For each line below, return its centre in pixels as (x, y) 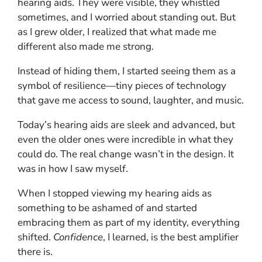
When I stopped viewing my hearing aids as (115, 193)
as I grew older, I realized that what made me (117, 32)
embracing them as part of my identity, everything (129, 222)
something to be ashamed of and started (107, 208)
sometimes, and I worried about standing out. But (127, 17)
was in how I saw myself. (73, 168)
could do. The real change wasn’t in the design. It (126, 154)
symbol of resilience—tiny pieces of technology (122, 85)
